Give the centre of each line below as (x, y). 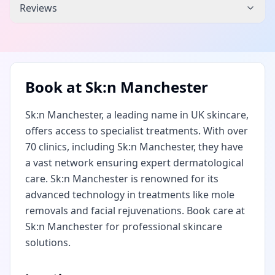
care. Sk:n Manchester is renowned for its (122, 179)
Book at (55, 87)
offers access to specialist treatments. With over (137, 131)
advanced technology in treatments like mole (130, 195)
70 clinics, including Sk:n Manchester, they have (134, 147)
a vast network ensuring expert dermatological (134, 163)
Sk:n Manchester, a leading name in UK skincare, (137, 115)
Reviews (38, 8)
